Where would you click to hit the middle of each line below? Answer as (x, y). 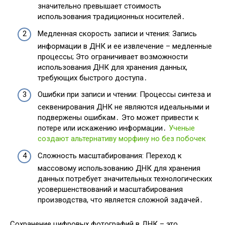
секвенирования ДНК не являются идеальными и (124, 107)
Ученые (182, 128)
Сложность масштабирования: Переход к (110, 155)
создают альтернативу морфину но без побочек (122, 139)
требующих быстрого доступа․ (93, 78)
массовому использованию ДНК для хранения (119, 168)
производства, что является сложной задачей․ (121, 200)
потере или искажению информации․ (103, 128)
